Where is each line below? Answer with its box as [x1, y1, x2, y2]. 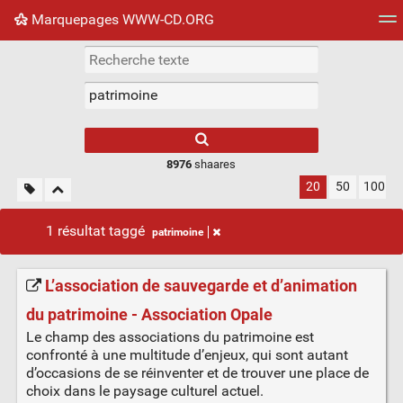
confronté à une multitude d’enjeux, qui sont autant [25, 346, 348, 364]
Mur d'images [139, 49, 225, 67]
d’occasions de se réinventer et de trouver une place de [25, 364, 369, 382]
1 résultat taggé [45, 221, 148, 239]
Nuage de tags [14, 49, 106, 67]
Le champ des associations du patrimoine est [25, 328, 314, 346]
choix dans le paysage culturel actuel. [25, 382, 264, 400]
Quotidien [257, 49, 318, 67]
